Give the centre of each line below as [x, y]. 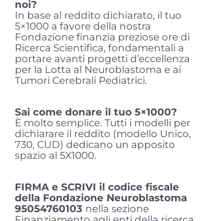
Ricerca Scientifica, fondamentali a [99, 48]
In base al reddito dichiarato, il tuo [98, 16]
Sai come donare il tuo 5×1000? [96, 112]
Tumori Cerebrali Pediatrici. [81, 81]
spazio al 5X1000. [55, 156]
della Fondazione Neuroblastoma [101, 198]
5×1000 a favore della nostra [83, 26]
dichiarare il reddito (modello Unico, [103, 134]
